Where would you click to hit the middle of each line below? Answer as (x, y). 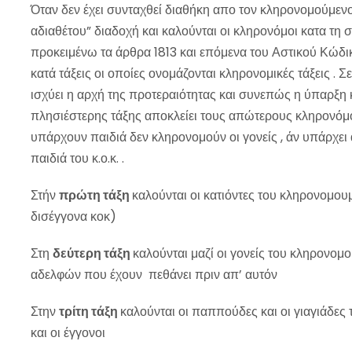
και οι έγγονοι (68, 333)
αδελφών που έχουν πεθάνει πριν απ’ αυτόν (154, 275)
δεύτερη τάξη (93, 254)
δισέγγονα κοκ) (73, 217)
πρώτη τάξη (95, 196)
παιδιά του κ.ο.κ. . (77, 159)
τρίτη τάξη (90, 312)
